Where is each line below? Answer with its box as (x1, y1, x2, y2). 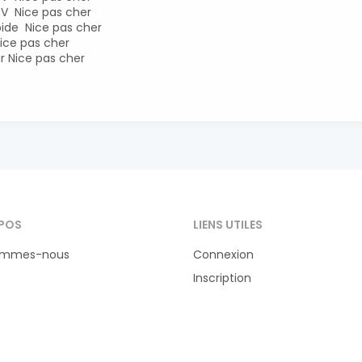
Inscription (193, 270, 251, 287)
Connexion (193, 246, 254, 263)
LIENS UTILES (193, 217, 263, 234)
